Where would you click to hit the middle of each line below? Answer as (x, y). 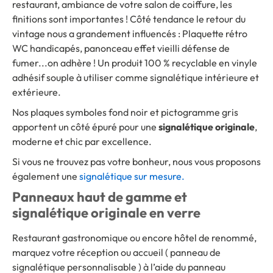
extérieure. (37, 92)
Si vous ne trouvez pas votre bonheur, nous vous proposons (136, 161)
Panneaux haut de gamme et (100, 197)
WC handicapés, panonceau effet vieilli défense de (121, 48)
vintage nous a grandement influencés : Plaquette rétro (130, 33)
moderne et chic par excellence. (82, 141)
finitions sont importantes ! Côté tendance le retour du (129, 19)
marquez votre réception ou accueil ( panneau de (116, 252)
